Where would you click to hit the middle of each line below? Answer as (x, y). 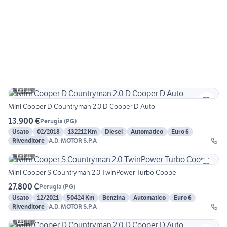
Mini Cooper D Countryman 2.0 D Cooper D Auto (82, 107)
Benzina (114, 198)
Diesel (114, 132)
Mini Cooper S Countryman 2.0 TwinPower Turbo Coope (92, 173)
